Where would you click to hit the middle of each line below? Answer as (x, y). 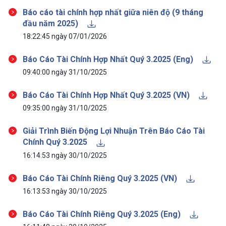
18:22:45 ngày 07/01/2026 (65, 36)
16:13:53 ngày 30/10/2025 (65, 191)
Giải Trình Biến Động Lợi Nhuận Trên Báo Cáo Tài (114, 131)
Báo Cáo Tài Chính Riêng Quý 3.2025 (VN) (101, 178)
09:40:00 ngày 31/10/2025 (65, 72)
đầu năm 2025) (51, 23)
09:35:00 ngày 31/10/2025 (65, 108)
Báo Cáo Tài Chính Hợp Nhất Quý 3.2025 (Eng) (109, 59)
